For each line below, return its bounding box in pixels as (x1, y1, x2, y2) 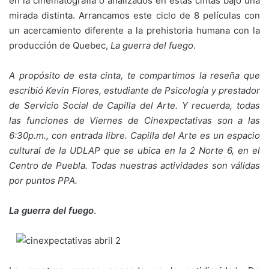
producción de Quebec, (9, 40, 110, 51)
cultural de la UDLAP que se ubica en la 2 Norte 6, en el (9, 145, 260, 156)
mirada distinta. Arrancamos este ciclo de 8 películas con (9, 10, 260, 21)
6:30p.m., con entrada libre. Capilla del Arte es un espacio (9, 130, 260, 141)
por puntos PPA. (9, 175, 77, 186)
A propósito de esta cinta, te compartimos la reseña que (9, 70, 260, 81)
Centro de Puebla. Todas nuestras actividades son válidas (9, 160, 260, 171)
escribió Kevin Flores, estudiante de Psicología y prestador (9, 85, 260, 96)
